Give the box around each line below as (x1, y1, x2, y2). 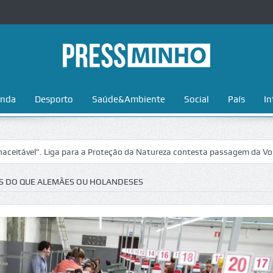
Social (183, 94, 209, 105)
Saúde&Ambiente (91, 94, 165, 105)
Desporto (34, 94, 73, 105)
